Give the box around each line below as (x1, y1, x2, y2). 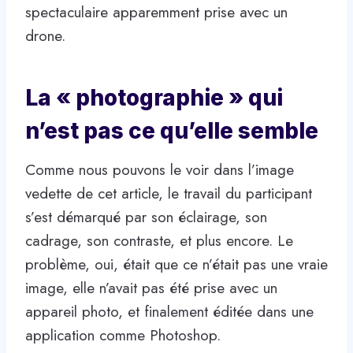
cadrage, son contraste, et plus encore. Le (25, 229, 293, 251)
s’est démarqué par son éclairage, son (25, 206, 267, 228)
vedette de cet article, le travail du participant (25, 182, 312, 204)
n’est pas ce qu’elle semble (25, 117, 318, 144)
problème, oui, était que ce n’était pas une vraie (25, 253, 328, 275)
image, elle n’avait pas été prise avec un (25, 277, 277, 299)
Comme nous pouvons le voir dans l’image (25, 158, 294, 180)
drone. (25, 24, 65, 46)
